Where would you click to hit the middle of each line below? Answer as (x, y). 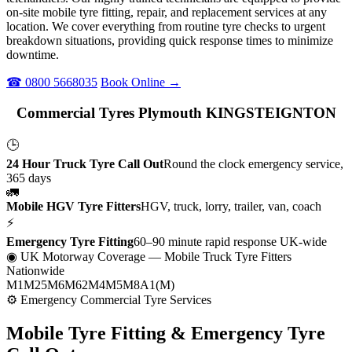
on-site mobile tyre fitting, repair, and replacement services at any (167, 12)
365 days (29, 178)
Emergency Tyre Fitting (70, 242)
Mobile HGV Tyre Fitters (73, 207)
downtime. (33, 54)
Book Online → (141, 82)
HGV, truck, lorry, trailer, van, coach (231, 207)
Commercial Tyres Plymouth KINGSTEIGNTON (176, 112)
